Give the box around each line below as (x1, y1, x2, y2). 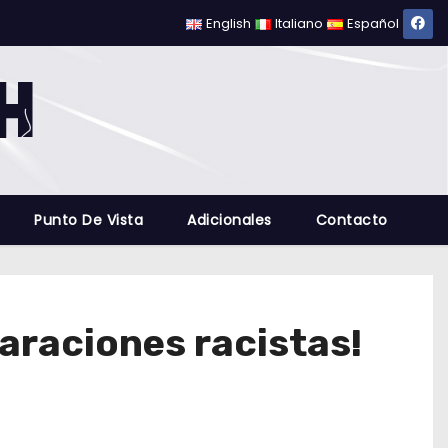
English (206, 14, 252, 33)
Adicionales (187, 210, 272, 230)
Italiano (275, 14, 324, 33)
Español (347, 14, 399, 33)
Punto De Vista (34, 210, 144, 230)
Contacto (315, 210, 388, 230)
